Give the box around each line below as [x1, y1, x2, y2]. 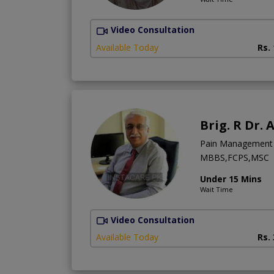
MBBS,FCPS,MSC [200, 151, 269, 163]
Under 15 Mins [200, 172, 262, 185]
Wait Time [200, 184, 233, 194]
